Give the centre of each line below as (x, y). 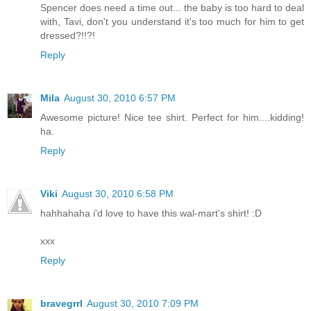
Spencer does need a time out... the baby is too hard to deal (172, 8)
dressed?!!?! (68, 36)
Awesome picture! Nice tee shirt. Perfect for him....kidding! (172, 118)
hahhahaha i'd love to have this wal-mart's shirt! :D (151, 213)
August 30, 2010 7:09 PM (143, 304)
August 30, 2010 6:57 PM (120, 98)
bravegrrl (61, 304)
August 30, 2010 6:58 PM (118, 194)
